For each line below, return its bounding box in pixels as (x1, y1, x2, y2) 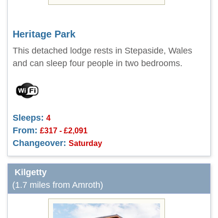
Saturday (69, 139, 102, 147)
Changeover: (13, 138, 66, 148)
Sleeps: (13, 113, 44, 123)
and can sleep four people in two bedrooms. (13, 58, 182, 68)
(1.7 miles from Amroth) (12, 180, 103, 190)
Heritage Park (13, 29, 75, 39)
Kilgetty (15, 167, 47, 177)
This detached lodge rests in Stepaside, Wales (13, 46, 192, 55)
